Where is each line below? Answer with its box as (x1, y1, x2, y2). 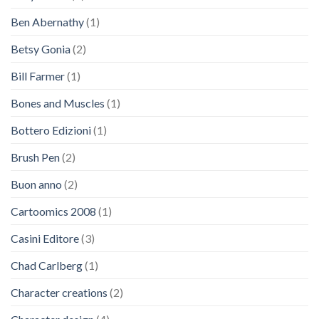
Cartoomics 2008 (11, 204, 96, 218)
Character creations (11, 285, 108, 299)
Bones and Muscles (11, 95, 105, 110)
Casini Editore (11, 231, 79, 245)
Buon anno (11, 177, 62, 191)
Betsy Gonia (11, 41, 70, 56)
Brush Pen (11, 150, 60, 164)
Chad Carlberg (11, 258, 83, 272)
